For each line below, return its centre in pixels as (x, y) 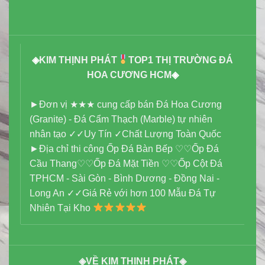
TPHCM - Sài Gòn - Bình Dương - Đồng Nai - (125, 178)
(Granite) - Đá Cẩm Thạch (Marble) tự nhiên (121, 119)
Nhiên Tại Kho (61, 208)
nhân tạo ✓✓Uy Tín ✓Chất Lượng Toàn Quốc (125, 134)
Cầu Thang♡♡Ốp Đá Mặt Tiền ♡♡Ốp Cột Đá (126, 163)
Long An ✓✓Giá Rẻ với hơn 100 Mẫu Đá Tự (123, 193)
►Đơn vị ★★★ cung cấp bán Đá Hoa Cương (126, 104)
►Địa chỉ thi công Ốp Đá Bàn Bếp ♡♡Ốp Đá (124, 148)
